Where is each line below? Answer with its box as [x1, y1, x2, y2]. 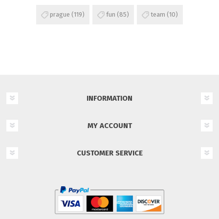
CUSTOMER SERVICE [76, 149, 143, 157]
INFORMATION [87, 94, 132, 103]
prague [50, 11, 70, 18]
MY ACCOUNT [87, 121, 132, 130]
